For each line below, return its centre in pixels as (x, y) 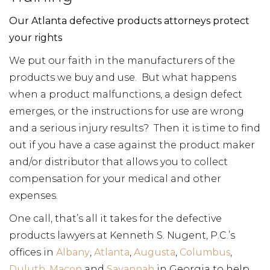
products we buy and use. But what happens (123, 77)
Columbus (205, 252)
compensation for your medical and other (115, 179)
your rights (36, 38)
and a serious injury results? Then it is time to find (135, 128)
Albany (73, 252)
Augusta (155, 252)
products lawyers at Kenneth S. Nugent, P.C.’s (122, 235)
